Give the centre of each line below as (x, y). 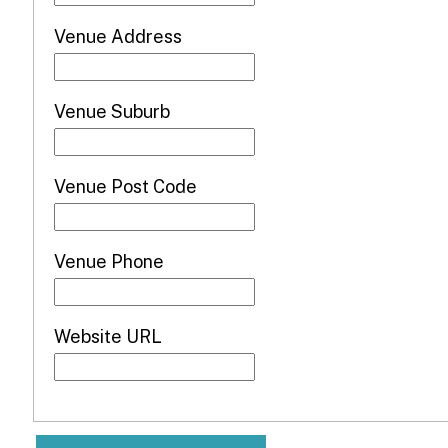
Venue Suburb (111, 111)
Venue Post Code (125, 186)
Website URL (107, 336)
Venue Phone (108, 261)
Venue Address (117, 36)
